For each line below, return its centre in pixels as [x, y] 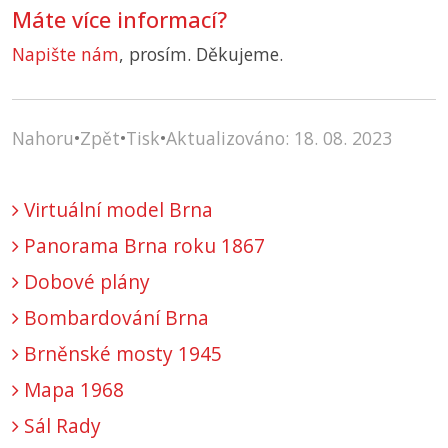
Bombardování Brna [114, 318]
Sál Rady [60, 426]
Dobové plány [84, 282]
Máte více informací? [119, 20]
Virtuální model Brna [116, 210]
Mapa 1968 [71, 390]
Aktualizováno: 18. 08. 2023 [279, 138]
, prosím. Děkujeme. [201, 54]
